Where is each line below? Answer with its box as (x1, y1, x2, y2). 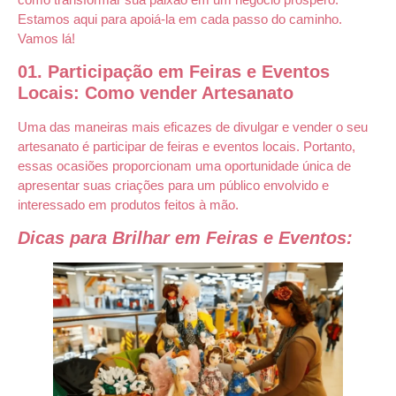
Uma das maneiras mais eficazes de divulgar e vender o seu (18, 118, 368, 134)
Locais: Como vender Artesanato (18, 82, 293, 103)
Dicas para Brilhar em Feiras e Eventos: (18, 228, 353, 248)
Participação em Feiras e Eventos (48, 61, 330, 81)
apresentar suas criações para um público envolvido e (18, 177, 329, 193)
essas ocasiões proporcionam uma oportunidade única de (18, 157, 351, 173)
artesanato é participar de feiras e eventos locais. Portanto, (18, 138, 355, 154)
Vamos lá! (18, 30, 75, 46)
